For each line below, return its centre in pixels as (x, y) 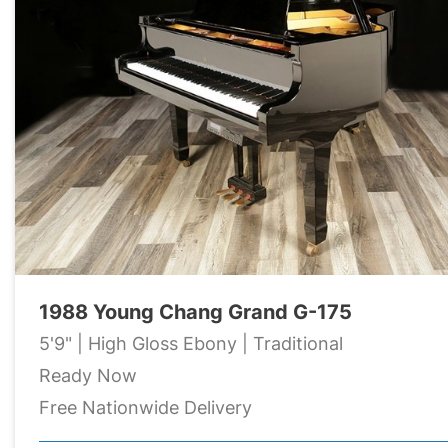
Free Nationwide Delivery (145, 407)
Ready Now (88, 375)
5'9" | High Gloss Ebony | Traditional (191, 343)
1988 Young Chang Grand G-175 (195, 311)
